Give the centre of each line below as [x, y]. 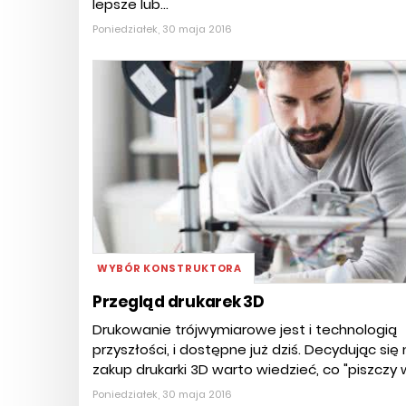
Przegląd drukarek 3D [179, 302]
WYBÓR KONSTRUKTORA [169, 269]
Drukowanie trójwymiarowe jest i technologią [245, 330]
